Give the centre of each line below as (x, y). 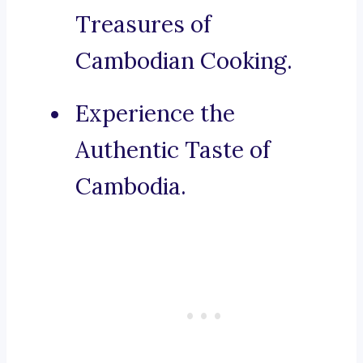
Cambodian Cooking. (184, 61)
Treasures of (143, 25)
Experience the (155, 114)
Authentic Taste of (173, 150)
